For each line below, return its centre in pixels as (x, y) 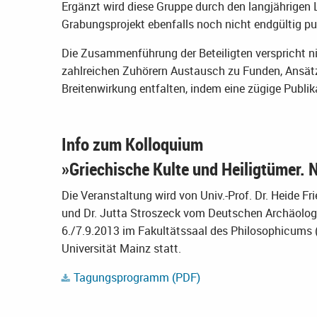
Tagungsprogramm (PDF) (137, 277)
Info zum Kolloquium (132, 143)
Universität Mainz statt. (121, 248)
